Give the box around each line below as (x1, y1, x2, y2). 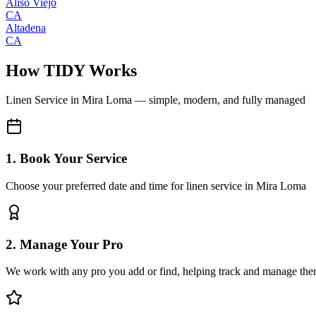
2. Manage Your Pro (6, 236, 123, 252)
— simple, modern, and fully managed (132, 94, 305, 107)
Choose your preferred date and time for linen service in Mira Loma (6, 179, 306, 192)
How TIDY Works (6, 61, 137, 80)
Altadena (6, 21, 46, 34)
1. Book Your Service (6, 151, 127, 166)
